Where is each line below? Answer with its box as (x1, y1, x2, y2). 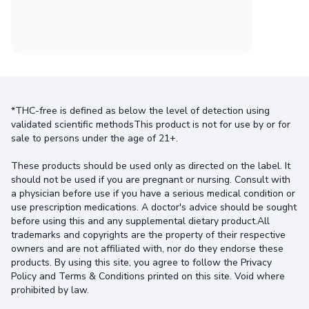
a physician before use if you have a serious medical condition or (11, 186, 295, 200)
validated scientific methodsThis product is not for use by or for (11, 117, 290, 131)
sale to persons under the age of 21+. (11, 131, 178, 145)
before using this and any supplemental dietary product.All (11, 214, 270, 228)
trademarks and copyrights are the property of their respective (11, 228, 286, 241)
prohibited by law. (11, 283, 89, 297)
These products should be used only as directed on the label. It (11, 159, 290, 172)
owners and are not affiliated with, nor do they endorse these (11, 241, 283, 255)
